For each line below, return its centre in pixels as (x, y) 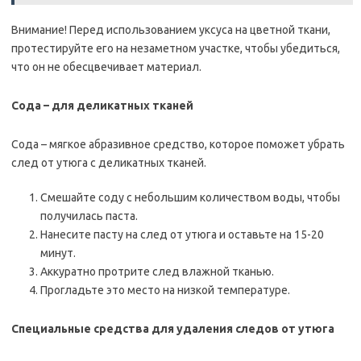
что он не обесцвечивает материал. (106, 67)
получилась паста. (89, 216)
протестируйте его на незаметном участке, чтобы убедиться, (176, 48)
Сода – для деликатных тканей (102, 106)
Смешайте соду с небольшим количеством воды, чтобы (190, 197)
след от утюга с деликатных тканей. (109, 163)
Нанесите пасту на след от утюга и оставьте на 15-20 (182, 234)
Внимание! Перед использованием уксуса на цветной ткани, (171, 30)
